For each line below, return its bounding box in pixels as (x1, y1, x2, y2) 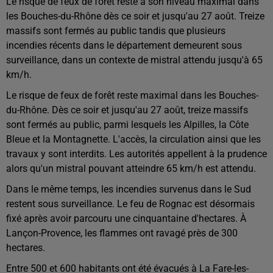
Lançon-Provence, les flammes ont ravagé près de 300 (6, 227, 238, 239)
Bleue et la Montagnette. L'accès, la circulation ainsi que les (6, 133, 261, 145)
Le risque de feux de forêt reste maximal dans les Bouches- (6, 89, 258, 101)
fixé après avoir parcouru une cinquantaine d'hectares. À (6, 212, 246, 224)
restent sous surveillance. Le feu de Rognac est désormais (6, 197, 255, 210)
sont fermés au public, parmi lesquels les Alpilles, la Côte (6, 118, 249, 130)
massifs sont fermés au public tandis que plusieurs (6, 24, 225, 37)
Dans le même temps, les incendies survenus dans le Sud (6, 183, 251, 195)
